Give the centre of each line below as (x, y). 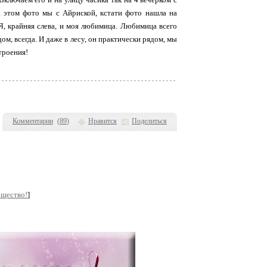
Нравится (103, 121)
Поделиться (149, 121)
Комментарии (33, 121)
